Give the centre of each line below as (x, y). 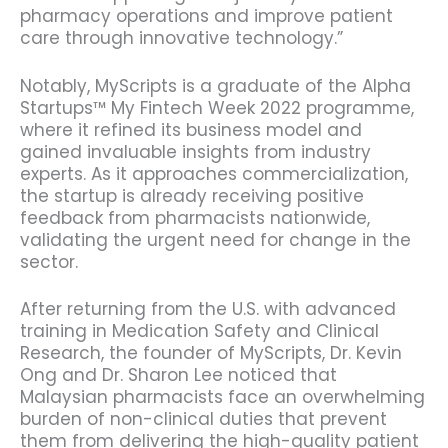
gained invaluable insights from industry (195, 151)
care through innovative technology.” (181, 38)
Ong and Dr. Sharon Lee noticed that (178, 375)
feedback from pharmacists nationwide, (195, 217)
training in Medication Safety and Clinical (199, 331)
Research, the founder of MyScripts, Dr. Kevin (211, 353)
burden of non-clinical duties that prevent (203, 419)
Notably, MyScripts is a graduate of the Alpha (215, 85)
